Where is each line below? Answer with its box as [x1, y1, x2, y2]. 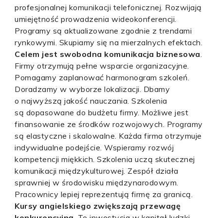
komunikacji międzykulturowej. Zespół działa [15, 166, 179, 176]
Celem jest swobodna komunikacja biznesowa [15, 49, 200, 59]
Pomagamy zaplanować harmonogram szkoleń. [15, 73, 189, 82]
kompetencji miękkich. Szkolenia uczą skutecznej [15, 154, 195, 164]
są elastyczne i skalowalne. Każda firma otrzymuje [15, 131, 202, 141]
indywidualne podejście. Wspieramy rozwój [15, 143, 174, 152]
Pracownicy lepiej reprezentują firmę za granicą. [15, 189, 193, 199]
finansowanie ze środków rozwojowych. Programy [15, 119, 203, 129]
